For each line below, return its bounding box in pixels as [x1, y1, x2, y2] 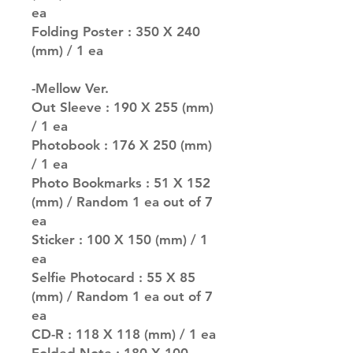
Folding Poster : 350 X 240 [32, 24, 200, 40]
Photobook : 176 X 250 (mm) [32, 137, 212, 154]
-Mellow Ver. [32, 80, 109, 97]
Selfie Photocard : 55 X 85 [32, 269, 195, 286]
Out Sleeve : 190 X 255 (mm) [32, 99, 214, 116]
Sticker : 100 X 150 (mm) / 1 [32, 232, 208, 248]
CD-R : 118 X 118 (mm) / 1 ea [32, 326, 216, 343]
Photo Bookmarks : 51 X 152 [32, 175, 210, 191]
